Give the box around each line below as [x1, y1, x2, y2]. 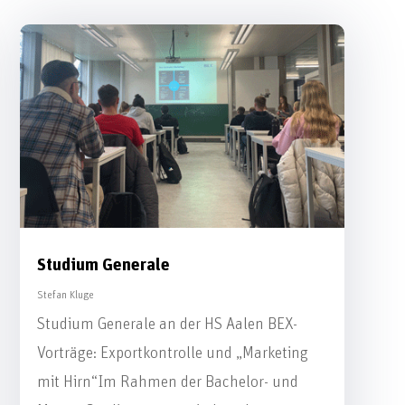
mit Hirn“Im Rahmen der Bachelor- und [36, 373, 298, 391]
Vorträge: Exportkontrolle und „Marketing [36, 344, 308, 362]
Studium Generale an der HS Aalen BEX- [36, 316, 297, 333]
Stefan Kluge [36, 288, 94, 300]
